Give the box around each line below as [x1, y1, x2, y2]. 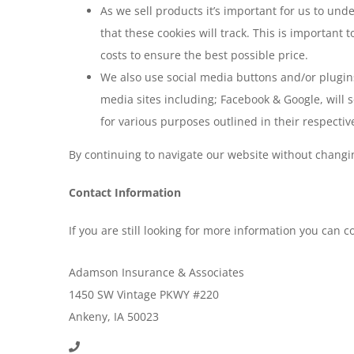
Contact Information [69, 185, 181, 200]
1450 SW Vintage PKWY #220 [69, 286, 219, 302]
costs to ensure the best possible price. [100, 47, 308, 62]
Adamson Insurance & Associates [69, 264, 244, 280]
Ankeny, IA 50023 [69, 308, 159, 324]
